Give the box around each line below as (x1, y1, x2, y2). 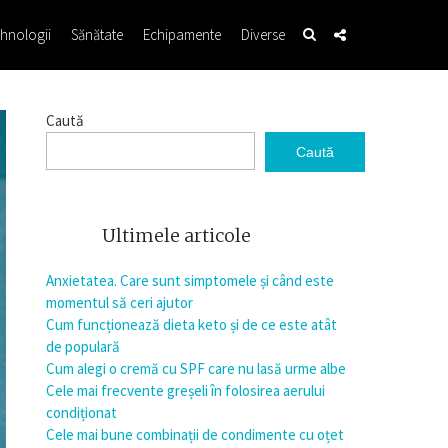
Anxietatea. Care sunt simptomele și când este (46, 271, 334, 290)
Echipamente (143, 25, 221, 44)
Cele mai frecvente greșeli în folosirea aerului (46, 381, 325, 400)
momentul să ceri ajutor (46, 293, 193, 312)
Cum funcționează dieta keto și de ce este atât (46, 315, 337, 334)
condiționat (46, 403, 117, 422)
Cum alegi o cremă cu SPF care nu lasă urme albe (46, 359, 346, 378)
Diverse (241, 25, 285, 44)
